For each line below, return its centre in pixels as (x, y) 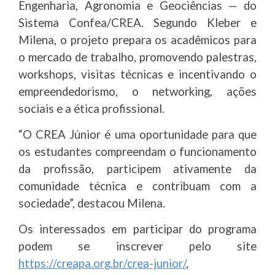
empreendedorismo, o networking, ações (137, 92)
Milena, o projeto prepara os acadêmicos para (137, 40)
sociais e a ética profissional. (91, 109)
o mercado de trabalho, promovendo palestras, (137, 57)
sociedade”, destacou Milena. (92, 203)
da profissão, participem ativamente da (137, 169)
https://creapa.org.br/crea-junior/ (102, 264)
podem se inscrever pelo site (137, 246)
